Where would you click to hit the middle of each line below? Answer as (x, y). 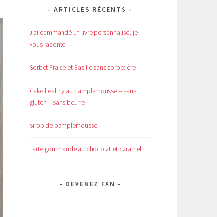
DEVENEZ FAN (90, 183)
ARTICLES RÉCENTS (90, 9)
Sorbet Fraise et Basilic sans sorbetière (83, 67)
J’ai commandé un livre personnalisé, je (84, 32)
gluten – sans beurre (57, 102)
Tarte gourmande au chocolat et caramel (85, 148)
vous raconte (47, 44)
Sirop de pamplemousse (63, 125)
